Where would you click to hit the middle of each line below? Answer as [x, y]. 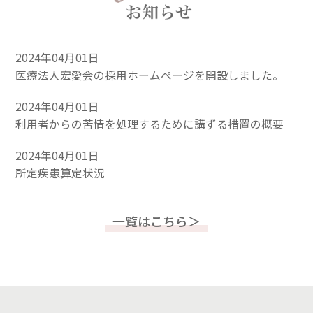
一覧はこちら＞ [156, 221]
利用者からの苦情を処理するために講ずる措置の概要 [150, 124]
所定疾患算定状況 [60, 173]
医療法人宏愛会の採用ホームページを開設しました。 [150, 75]
